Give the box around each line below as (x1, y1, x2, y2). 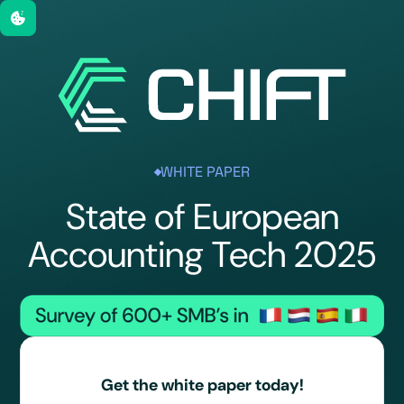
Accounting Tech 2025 (28, 231, 376, 279)
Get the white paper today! (100, 374, 304, 397)
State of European (65, 193, 339, 241)
